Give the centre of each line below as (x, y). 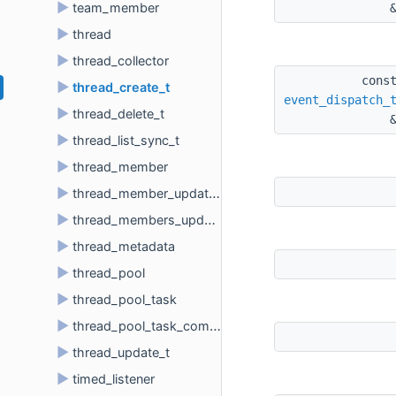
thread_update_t (121, 352)
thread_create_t (121, 87)
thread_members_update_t (138, 220)
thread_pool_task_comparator (141, 326)
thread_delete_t (118, 114)
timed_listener (114, 379)
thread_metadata (124, 246)
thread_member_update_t (141, 193)
